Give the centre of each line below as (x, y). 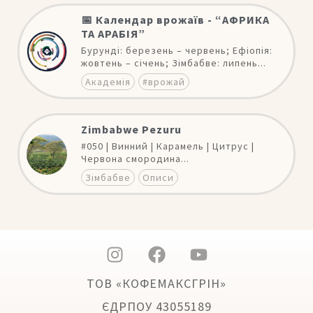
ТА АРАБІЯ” (114, 34)
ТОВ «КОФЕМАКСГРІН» (156, 283)
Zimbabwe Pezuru (132, 129)
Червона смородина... (136, 159)
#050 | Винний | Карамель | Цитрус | (168, 146)
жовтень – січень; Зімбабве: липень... (174, 63)
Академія (108, 82)
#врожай (164, 82)
